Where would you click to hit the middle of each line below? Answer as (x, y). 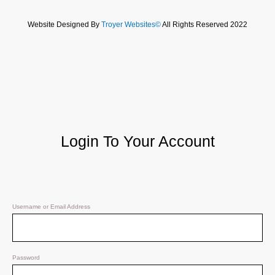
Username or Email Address (51, 207)
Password (26, 257)
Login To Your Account (137, 141)
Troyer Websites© (131, 25)
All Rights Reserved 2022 (204, 25)
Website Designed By (64, 25)
